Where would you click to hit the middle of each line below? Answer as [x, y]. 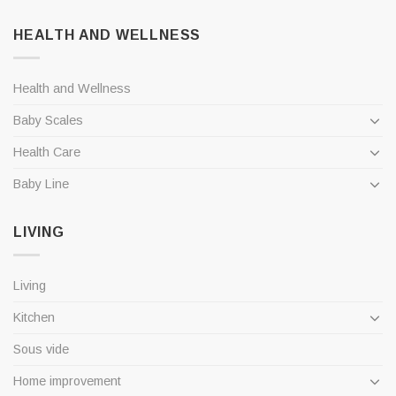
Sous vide [41, 349]
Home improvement [67, 381]
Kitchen [34, 317]
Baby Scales [48, 120]
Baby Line [41, 183]
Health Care [47, 152]
